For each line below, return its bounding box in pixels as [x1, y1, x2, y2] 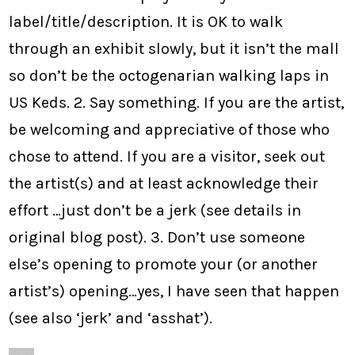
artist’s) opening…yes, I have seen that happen [9, 281, 340, 300]
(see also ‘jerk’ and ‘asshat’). [9, 308, 213, 327]
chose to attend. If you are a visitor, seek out [9, 147, 326, 166]
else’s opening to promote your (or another [9, 254, 319, 273]
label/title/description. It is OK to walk [9, 12, 284, 31]
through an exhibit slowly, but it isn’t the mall [9, 39, 340, 58]
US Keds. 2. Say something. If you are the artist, [9, 93, 345, 112]
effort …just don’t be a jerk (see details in [9, 200, 302, 219]
